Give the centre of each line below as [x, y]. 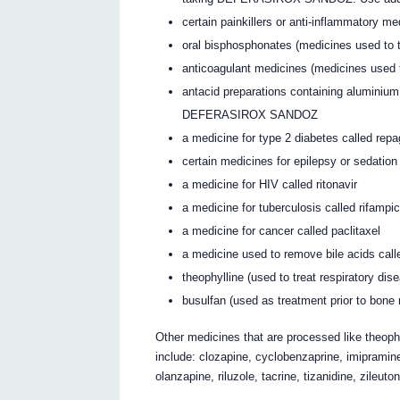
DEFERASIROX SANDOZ [250, 115]
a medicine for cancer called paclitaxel [282, 231]
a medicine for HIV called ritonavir [270, 185]
